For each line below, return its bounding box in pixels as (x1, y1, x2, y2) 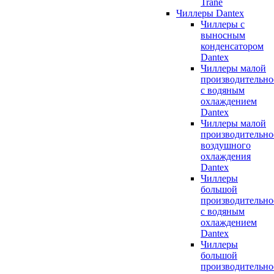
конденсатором (201, 40, 264, 51)
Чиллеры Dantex (176, 7, 244, 18)
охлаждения (201, 150, 251, 161)
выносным (201, 29, 245, 40)
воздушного (201, 139, 251, 150)
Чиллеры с (201, 18, 245, 29)
